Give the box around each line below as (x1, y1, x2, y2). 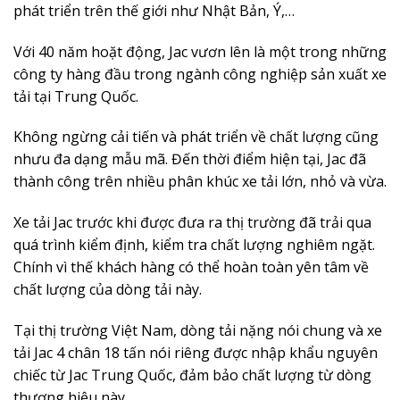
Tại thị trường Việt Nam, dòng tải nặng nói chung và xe (13, 321, 382, 341)
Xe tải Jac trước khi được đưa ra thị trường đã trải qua (13, 212, 371, 233)
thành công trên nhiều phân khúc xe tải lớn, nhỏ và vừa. (13, 171, 387, 192)
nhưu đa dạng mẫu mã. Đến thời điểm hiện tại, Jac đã (13, 149, 366, 170)
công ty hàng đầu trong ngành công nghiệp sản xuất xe (13, 63, 387, 84)
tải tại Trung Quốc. (13, 86, 138, 106)
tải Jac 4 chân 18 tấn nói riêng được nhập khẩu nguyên (13, 343, 378, 363)
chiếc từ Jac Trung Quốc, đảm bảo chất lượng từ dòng (13, 365, 371, 386)
